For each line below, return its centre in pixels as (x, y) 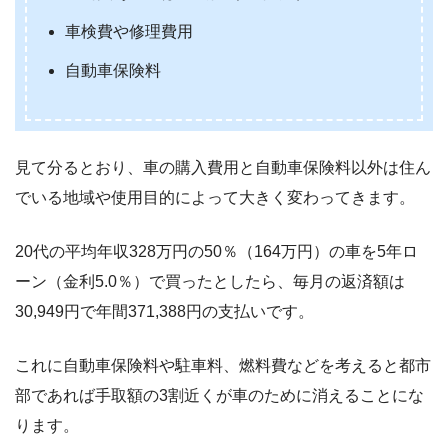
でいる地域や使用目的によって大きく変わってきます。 (215, 198)
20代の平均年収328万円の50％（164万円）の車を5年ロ (216, 252)
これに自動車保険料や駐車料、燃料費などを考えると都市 (223, 366)
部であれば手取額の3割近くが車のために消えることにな (219, 396)
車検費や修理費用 (129, 32)
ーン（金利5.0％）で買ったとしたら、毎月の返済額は (210, 282)
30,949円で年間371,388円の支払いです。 (164, 312)
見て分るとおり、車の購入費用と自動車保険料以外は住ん (223, 168)
